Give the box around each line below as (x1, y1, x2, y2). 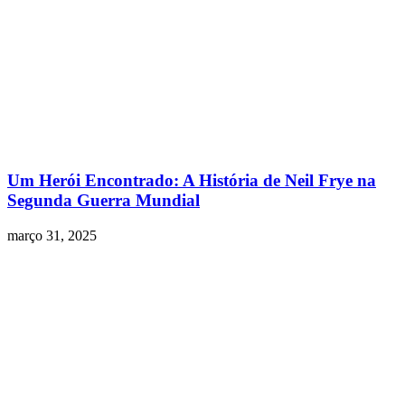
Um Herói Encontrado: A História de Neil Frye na (7, 170, 376, 190)
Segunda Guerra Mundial (7, 190, 200, 210)
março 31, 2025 (7, 227, 97, 243)
